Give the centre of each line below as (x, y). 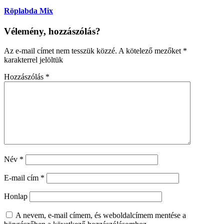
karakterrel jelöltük (33, 60)
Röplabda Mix (28, 11)
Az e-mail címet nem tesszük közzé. (60, 51)
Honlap (16, 196)
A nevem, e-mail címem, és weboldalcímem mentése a (101, 215)
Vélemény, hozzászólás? (52, 31)
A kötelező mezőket (151, 51)
